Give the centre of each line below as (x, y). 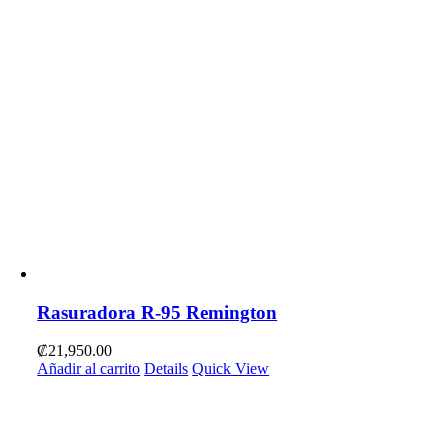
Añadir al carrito (89, 369)
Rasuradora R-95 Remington (157, 312)
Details (166, 369)
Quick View (231, 369)
